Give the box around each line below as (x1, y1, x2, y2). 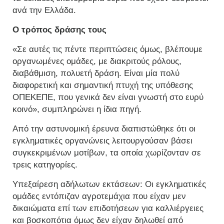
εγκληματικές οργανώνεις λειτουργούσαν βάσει (12, 136, 192, 146)
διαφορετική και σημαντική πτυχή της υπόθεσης (12, 80, 193, 90)
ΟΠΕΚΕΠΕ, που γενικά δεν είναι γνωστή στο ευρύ (12, 92, 203, 102)
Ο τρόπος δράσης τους (12, 25, 106, 35)
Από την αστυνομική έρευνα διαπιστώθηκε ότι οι (12, 124, 195, 134)
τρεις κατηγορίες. (12, 160, 77, 170)
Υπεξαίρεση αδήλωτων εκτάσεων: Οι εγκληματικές (12, 179, 206, 189)
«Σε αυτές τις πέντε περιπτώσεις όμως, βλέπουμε (12, 44, 202, 54)
